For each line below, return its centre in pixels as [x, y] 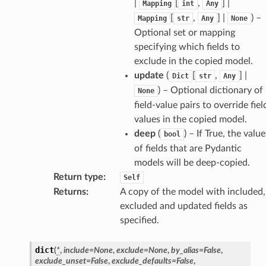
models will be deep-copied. [192, 162]
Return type [78, 177]
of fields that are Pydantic [188, 148]
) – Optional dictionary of [210, 90]
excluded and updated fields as [183, 206]
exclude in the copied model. [193, 61]
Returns [69, 191]
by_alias [185, 250]
